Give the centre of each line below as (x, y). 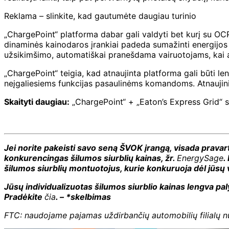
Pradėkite (24, 197)
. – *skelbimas (83, 197)
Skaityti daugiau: (37, 102)
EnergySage (200, 158)
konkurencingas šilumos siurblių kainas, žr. (90, 158)
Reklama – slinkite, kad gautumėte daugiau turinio (100, 16)
